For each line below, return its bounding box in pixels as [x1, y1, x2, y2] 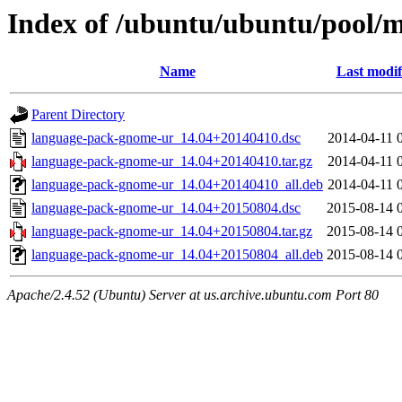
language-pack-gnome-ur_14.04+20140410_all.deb [31, 177, 323, 193]
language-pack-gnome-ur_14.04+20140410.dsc [31, 130, 301, 146]
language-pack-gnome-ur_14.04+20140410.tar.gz [31, 153, 312, 170]
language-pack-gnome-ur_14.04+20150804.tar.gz [31, 223, 312, 240]
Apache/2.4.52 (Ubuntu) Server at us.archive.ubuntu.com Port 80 [7, 287, 379, 303]
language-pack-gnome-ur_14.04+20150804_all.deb [31, 247, 323, 263]
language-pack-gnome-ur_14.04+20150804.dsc [31, 200, 301, 216]
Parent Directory [31, 107, 125, 123]
